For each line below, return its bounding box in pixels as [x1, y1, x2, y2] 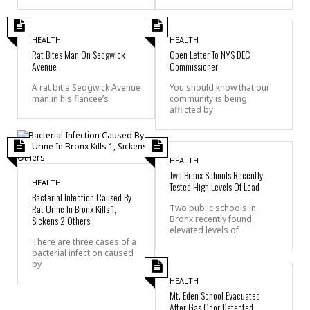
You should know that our [170, 81, 270, 93]
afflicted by [170, 103, 213, 116]
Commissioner [170, 58, 218, 73]
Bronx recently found [170, 212, 252, 225]
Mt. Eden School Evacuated [170, 287, 260, 302]
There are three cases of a [32, 235, 136, 248]
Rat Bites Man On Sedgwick [32, 46, 125, 62]
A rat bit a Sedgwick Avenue [32, 81, 140, 93]
